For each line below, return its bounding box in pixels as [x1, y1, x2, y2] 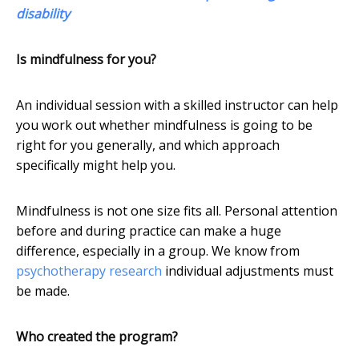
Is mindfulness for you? [16, 50, 156, 69]
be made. [16, 282, 70, 301]
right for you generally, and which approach [16, 136, 280, 155]
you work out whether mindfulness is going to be [16, 116, 313, 135]
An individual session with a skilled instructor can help [16, 96, 338, 115]
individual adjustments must [162, 262, 333, 280]
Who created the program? [16, 328, 178, 346]
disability [16, 5, 70, 23]
